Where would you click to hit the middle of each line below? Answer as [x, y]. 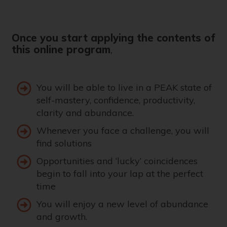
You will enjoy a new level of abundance [122, 204]
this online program [61, 50]
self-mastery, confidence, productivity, [116, 100]
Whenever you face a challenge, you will [123, 131]
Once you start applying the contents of [113, 38]
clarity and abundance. [85, 113]
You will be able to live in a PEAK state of [124, 88]
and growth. [62, 217]
